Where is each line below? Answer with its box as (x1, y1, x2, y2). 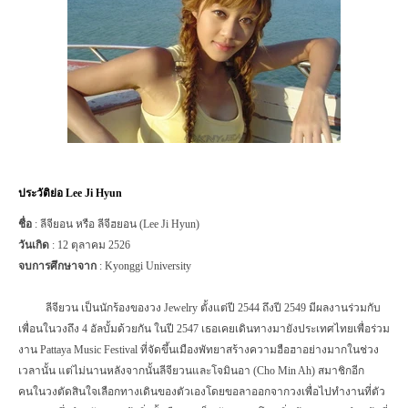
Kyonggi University (105, 259, 191, 272)
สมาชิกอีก (318, 363, 364, 377)
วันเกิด (18, 238, 49, 251)
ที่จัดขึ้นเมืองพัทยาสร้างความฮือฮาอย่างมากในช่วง (140, 342, 379, 356)
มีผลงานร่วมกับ (309, 301, 381, 314)
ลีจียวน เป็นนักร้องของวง (46, 301, 164, 314)
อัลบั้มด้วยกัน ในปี (90, 321, 177, 335)
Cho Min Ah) (257, 363, 318, 377)
